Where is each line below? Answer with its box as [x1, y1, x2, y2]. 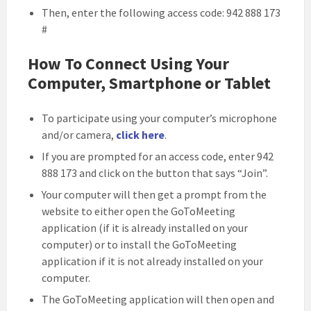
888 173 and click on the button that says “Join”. [42, 166, 268, 180]
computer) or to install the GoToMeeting [42, 237, 237, 251]
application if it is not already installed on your [42, 254, 263, 268]
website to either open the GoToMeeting [42, 204, 235, 218]
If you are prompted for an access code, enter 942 [42, 149, 274, 163]
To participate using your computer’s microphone [42, 111, 277, 125]
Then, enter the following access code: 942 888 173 [42, 6, 280, 19]
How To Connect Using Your [28, 53, 229, 74]
